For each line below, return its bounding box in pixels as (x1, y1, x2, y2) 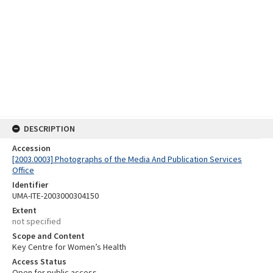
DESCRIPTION (24, 123, 75, 134)
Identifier (12, 179, 48, 190)
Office (12, 165, 34, 175)
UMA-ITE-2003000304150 (12, 190, 99, 201)
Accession (12, 143, 51, 154)
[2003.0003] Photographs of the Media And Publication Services (12, 154, 242, 165)
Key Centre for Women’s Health (12, 241, 126, 252)
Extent (12, 205, 37, 216)
